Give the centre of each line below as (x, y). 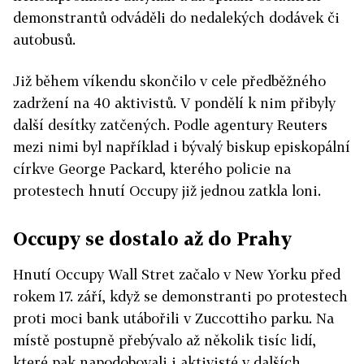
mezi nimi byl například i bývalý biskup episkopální (182, 147)
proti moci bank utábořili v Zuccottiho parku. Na (173, 318)
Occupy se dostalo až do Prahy (152, 238)
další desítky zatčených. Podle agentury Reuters (170, 125)
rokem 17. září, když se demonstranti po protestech (180, 296)
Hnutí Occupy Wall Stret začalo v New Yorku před (177, 274)
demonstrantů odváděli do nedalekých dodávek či (176, 17)
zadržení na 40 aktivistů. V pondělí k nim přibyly (174, 103)
